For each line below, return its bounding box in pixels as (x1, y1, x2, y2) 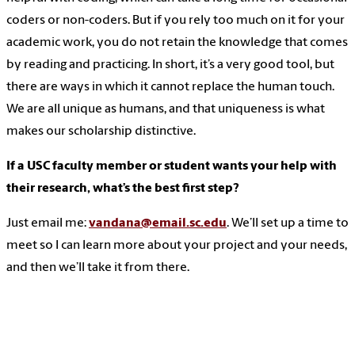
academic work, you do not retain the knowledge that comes (6, 36, 348, 50)
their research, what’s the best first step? (6, 182, 239, 196)
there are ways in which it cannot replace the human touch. (6, 81, 334, 94)
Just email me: (6, 217, 89, 231)
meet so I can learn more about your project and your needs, (6, 239, 347, 253)
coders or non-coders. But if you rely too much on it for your (6, 14, 345, 28)
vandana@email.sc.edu (89, 217, 227, 231)
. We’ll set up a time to (227, 217, 349, 231)
